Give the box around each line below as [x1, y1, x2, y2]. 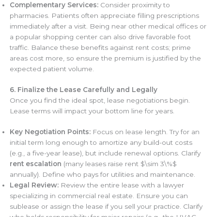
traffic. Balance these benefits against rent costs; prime [10, 44, 191, 52]
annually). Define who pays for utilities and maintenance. [10, 170, 195, 179]
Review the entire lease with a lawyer [59, 181, 184, 189]
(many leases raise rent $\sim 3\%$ [62, 160, 177, 168]
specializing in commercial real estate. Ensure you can [10, 192, 188, 200]
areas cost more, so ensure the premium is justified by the [10, 54, 201, 62]
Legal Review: [10, 181, 59, 189]
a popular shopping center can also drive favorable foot [10, 33, 191, 41]
